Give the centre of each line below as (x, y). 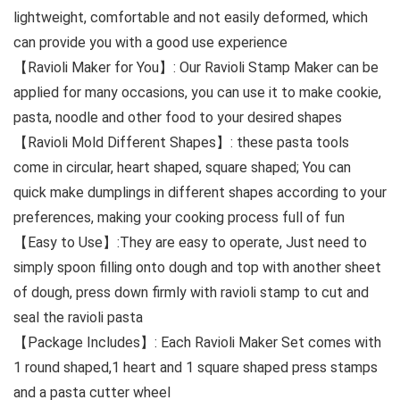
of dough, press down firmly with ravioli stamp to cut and (191, 293)
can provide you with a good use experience (150, 43)
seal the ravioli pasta (78, 318)
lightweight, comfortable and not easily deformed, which (191, 18)
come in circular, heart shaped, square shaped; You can (182, 168)
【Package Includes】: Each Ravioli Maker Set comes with (197, 343)
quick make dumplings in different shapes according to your (200, 193)
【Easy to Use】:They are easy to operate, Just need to (190, 243)
